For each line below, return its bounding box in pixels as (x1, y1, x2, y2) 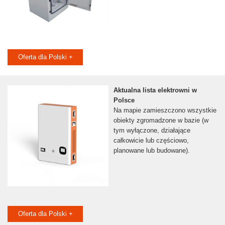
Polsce (113, 96, 135, 104)
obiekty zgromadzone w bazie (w (113, 117, 208, 125)
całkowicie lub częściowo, (113, 137, 189, 145)
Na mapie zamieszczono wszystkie (113, 106, 216, 115)
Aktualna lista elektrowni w (113, 86, 197, 94)
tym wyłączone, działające (113, 127, 190, 135)
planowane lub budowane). (113, 147, 190, 155)
